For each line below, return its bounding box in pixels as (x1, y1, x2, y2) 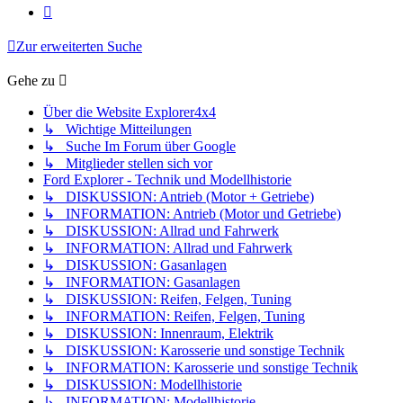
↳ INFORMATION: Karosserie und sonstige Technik (43, 360, 358, 376)
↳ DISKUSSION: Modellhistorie (43, 377, 242, 393)
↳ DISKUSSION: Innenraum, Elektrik (43, 326, 273, 342)
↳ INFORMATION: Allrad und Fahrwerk (43, 240, 292, 256)
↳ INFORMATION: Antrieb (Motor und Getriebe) (43, 206, 341, 222)
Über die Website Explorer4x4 (43, 104, 216, 121)
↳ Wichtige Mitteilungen (43, 121, 192, 138)
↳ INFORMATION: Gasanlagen (43, 274, 240, 291)
